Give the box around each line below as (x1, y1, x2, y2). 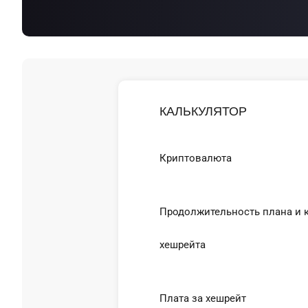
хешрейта (159, 239, 206, 251)
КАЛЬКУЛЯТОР (159, 104, 247, 118)
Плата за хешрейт (159, 292, 246, 305)
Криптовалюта (159, 152, 232, 164)
